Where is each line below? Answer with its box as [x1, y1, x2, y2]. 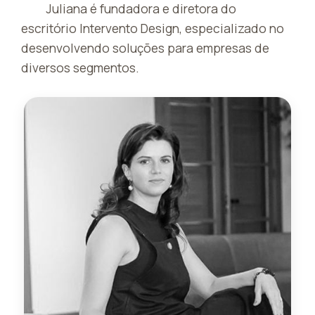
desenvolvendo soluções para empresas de [21, 39, 269, 56]
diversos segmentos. [21, 58, 139, 76]
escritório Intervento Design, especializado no [21, 19, 284, 37]
